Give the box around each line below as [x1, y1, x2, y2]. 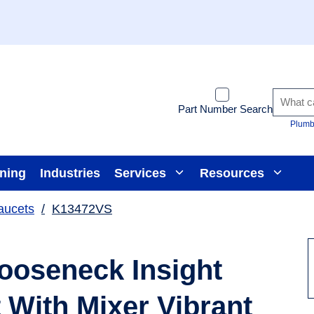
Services [114, 165, 166, 180]
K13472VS [52, 202, 112, 216]
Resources [200, 165, 264, 180]
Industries [40, 165, 100, 180]
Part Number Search [178, 103, 273, 115]
